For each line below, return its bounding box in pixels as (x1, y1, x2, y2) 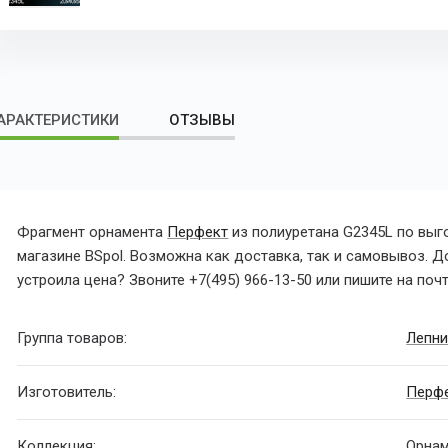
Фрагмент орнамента (17, 223, 168, 242)
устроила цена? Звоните (17, 271, 190, 290)
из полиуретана (228, 223, 344, 242)
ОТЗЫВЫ (169, 111, 236, 130)
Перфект (167, 223, 229, 242)
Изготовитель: (17, 383, 117, 402)
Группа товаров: (17, 329, 128, 348)
